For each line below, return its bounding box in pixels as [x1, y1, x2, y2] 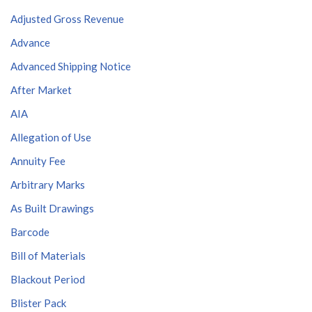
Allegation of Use [10, 131, 91, 143]
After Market [10, 84, 72, 96]
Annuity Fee [10, 155, 65, 167]
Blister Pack [10, 297, 66, 309]
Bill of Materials [10, 249, 86, 262]
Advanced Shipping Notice [10, 60, 131, 72]
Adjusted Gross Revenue [10, 13, 124, 25]
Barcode [10, 226, 49, 238]
